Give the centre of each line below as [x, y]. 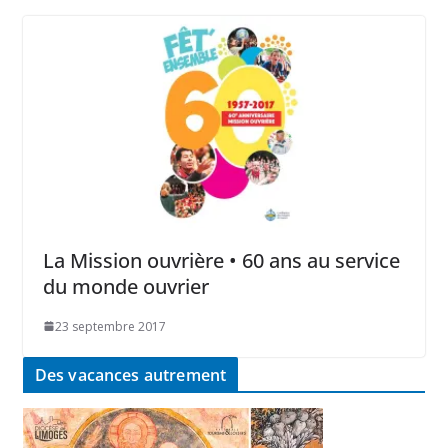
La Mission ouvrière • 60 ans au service [221, 260]
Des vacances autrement [130, 374]
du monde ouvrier [125, 286]
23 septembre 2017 [110, 326]
